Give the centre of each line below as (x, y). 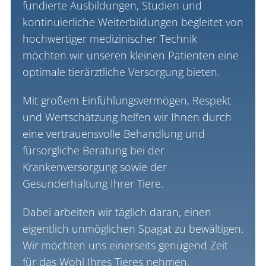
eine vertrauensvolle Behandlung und (113, 133)
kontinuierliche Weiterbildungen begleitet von (133, 22)
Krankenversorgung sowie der (94, 167)
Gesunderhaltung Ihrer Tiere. (93, 183)
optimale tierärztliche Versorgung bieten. (121, 72)
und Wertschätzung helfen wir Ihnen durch (127, 117)
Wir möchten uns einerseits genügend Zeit (125, 245)
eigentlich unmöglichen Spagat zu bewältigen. (133, 228)
